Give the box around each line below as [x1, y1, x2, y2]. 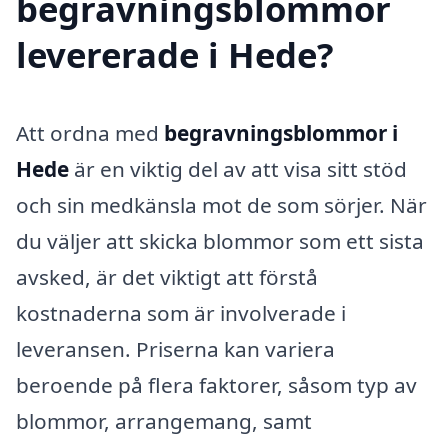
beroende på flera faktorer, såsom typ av [16, 371, 417, 400]
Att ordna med [16, 119, 164, 148]
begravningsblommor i [164, 119, 398, 148]
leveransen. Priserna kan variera [16, 335, 335, 364]
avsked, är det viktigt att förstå [16, 263, 318, 292]
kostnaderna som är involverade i [16, 299, 346, 328]
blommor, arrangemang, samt [16, 407, 312, 436]
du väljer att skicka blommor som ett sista [16, 227, 424, 256]
